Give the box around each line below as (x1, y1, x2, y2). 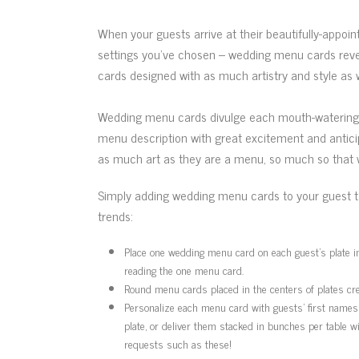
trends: (98, 205, 133, 226)
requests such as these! (123, 334, 232, 353)
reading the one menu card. (123, 260, 244, 279)
